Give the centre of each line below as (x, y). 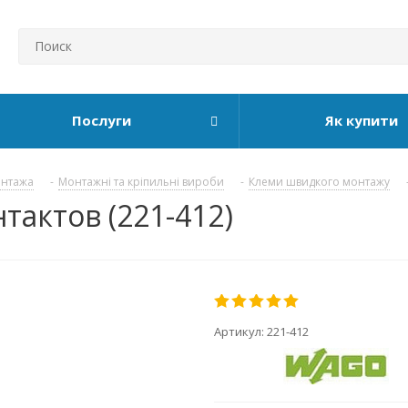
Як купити (361, 120)
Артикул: (240, 331)
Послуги (102, 120)
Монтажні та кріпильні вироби (141, 182)
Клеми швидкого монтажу (319, 182)
